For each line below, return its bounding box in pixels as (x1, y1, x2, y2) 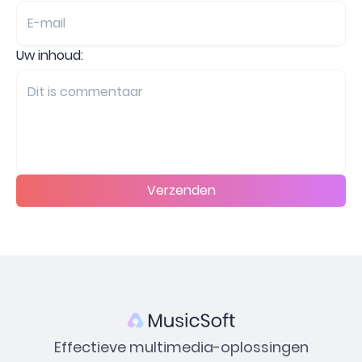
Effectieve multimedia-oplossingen (53, 336, 309, 357)
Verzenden (146, 180, 216, 200)
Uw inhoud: (16, 45, 83, 65)
